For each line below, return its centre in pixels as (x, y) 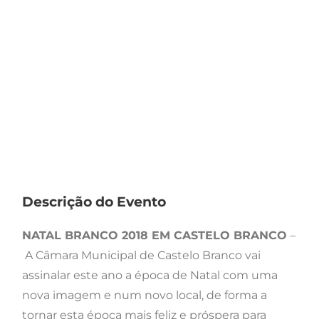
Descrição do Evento (94, 202)
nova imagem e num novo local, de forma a (145, 296)
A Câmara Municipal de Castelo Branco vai (141, 256)
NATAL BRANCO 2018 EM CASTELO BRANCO (155, 236)
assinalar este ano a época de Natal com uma (150, 276)
